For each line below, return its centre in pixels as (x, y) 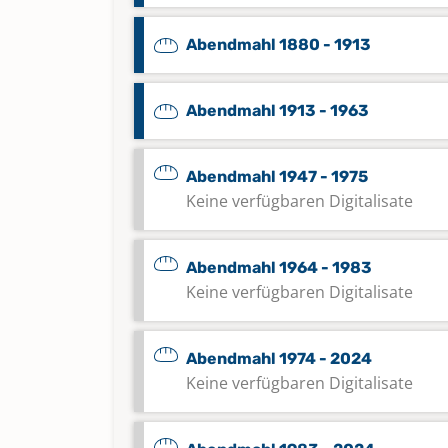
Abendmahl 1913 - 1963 (277, 110)
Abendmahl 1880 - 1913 (278, 44)
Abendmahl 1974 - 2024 (279, 358)
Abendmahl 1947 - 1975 (277, 176)
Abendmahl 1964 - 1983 (279, 267)
